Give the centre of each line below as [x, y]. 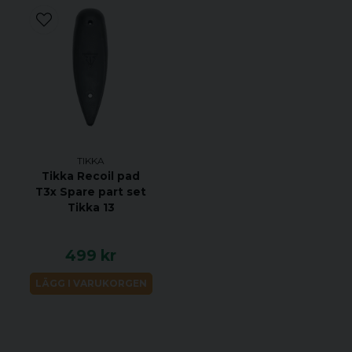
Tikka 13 [91, 207]
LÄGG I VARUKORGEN [91, 284]
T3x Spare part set [91, 191]
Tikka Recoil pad [91, 176]
